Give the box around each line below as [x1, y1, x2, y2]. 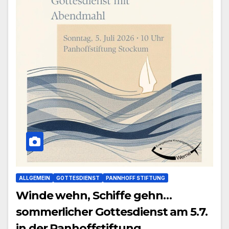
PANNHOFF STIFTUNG [106, 175, 165, 181]
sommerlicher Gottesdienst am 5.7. [16, 205, 208, 219]
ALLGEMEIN [19, 175, 50, 181]
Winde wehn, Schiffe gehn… [16, 189, 172, 203]
